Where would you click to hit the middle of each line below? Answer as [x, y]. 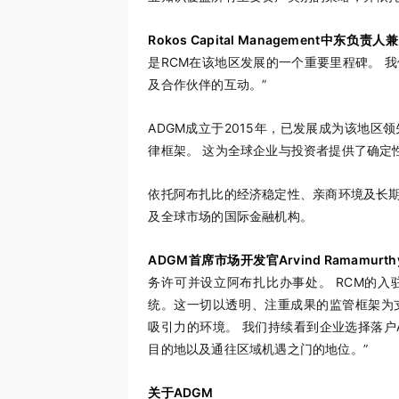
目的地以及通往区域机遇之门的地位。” [258, 349]
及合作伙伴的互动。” [208, 84]
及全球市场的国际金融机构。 [231, 216]
